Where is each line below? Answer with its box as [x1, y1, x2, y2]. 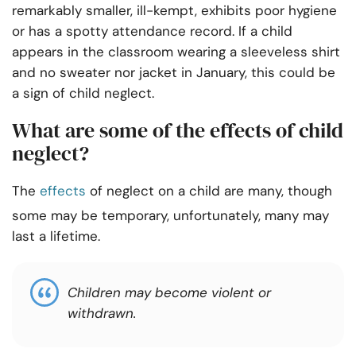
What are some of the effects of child [12, 116, 343, 145]
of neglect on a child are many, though [86, 182, 332, 200]
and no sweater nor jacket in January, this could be [12, 64, 335, 82]
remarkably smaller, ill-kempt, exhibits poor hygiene [12, 2, 337, 20]
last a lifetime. [12, 227, 100, 246]
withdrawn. [68, 304, 136, 323]
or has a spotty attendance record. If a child [12, 22, 292, 41]
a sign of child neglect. [12, 84, 154, 103]
